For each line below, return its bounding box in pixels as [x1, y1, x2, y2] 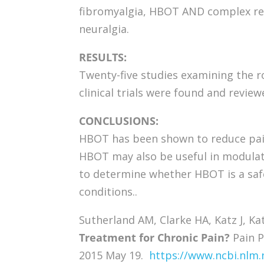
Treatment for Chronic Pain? [79, 230, 230, 245]
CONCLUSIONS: [79, 113, 159, 128]
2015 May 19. [79, 247, 150, 262]
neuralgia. [79, 21, 130, 36]
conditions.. [79, 184, 138, 199]
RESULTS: [79, 49, 127, 64]
